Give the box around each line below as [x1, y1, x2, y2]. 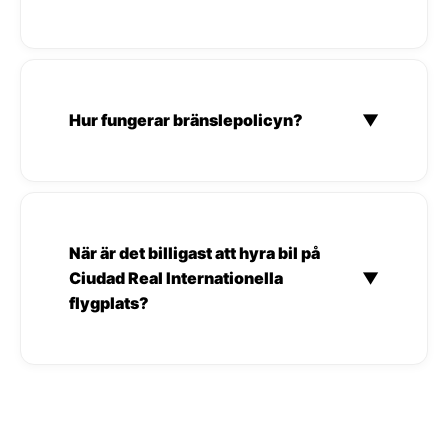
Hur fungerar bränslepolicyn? [69, 109, 303, 130]
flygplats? [69, 292, 149, 313]
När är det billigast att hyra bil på [69, 242, 320, 263]
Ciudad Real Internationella [69, 267, 283, 288]
